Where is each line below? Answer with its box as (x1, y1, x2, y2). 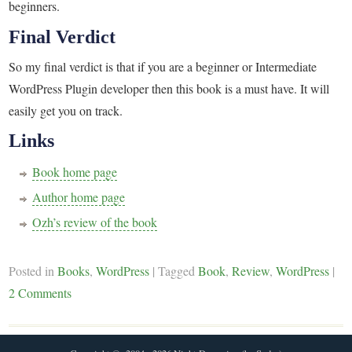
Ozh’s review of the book (32, 214, 158, 231)
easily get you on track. (9, 102, 123, 119)
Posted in (9, 262, 58, 280)
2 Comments (9, 284, 72, 302)
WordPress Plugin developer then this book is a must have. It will (9, 80, 330, 97)
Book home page (32, 163, 118, 181)
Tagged (158, 262, 199, 280)
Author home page (32, 189, 126, 206)
